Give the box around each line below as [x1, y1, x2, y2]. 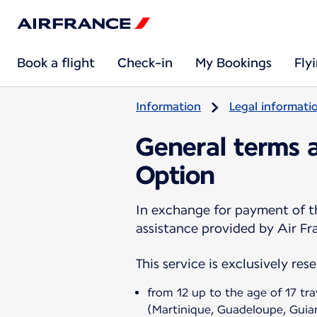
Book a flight [17, 55, 95, 70]
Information [136, 100, 201, 113]
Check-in [117, 55, 173, 70]
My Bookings [195, 55, 272, 70]
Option [136, 159, 214, 190]
